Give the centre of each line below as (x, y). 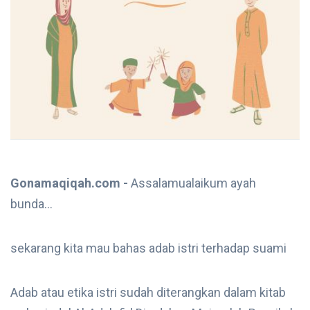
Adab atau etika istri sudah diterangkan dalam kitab (148, 293)
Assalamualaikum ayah (193, 183)
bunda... (31, 204)
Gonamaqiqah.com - (71, 183)
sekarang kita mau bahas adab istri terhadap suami (148, 248)
